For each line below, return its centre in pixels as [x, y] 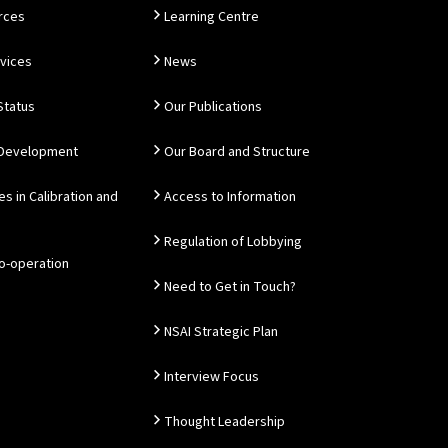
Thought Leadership [224, 422]
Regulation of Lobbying [233, 242]
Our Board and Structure [237, 152]
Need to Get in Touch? [230, 287]
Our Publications [213, 107]
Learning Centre [211, 17]
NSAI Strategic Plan [221, 332]
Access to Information [230, 197]
